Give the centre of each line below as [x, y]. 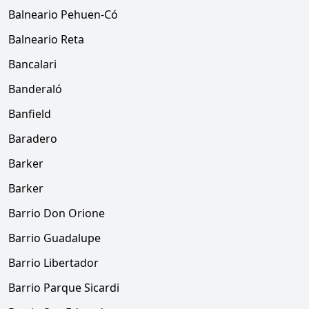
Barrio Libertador [53, 263]
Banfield [30, 114]
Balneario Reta [46, 39]
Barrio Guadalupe [54, 238]
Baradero [33, 139]
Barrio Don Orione [57, 213]
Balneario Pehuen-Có [63, 14]
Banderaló [35, 89]
